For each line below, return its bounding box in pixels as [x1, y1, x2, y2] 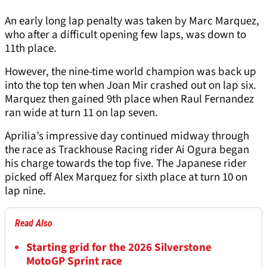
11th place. [5, 41, 57, 57]
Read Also [15, 218, 52, 229]
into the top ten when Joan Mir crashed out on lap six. [5, 77, 256, 94]
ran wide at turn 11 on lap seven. [5, 105, 160, 122]
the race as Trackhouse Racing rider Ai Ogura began [5, 142, 249, 159]
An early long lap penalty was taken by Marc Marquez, [5, 13, 259, 30]
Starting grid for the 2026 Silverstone [26, 240, 212, 256]
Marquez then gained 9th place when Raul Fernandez [5, 91, 254, 108]
